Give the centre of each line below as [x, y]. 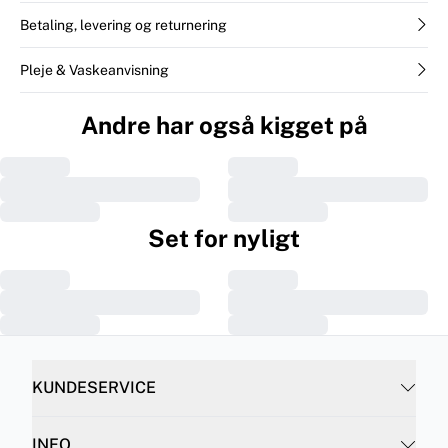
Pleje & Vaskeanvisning [94, 69]
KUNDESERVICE [94, 387]
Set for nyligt [224, 237]
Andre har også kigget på [224, 124]
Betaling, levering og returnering [123, 24]
